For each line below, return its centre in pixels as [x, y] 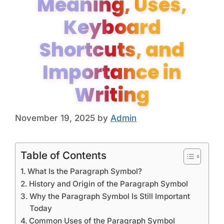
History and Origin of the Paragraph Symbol [109, 183]
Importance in [112, 72]
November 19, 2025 [55, 118]
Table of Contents [63, 155]
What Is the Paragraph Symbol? [85, 171]
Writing [112, 95]
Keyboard [112, 27]
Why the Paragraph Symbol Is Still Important [110, 196]
